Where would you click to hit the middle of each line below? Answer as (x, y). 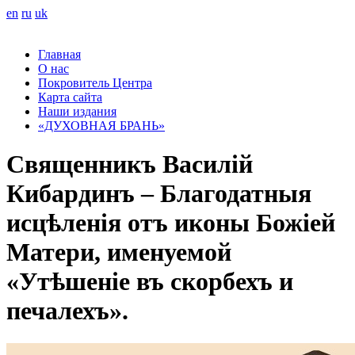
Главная (59, 54)
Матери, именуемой (119, 252)
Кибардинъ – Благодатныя (159, 194)
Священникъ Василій (130, 164)
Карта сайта (70, 97)
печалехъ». (67, 311)
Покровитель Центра (95, 83)
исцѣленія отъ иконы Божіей (171, 223)
